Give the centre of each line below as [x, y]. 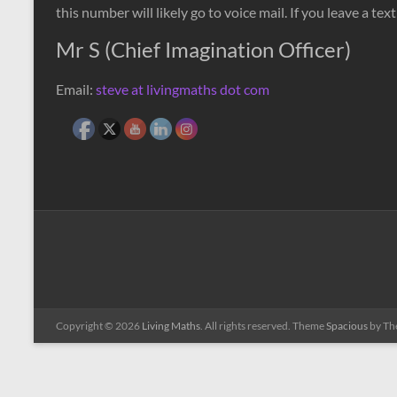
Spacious [347, 326]
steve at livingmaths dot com [183, 89]
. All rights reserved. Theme [263, 326]
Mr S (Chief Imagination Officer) [203, 49]
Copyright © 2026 [99, 326]
